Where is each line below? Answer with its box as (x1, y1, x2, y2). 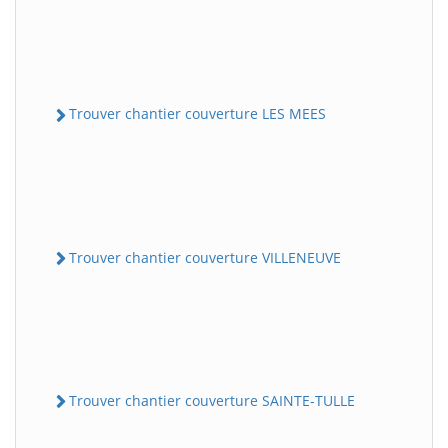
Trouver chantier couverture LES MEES (69, 104, 326, 124)
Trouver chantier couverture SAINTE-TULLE (69, 390, 355, 410)
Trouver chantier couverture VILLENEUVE (69, 247, 341, 267)
